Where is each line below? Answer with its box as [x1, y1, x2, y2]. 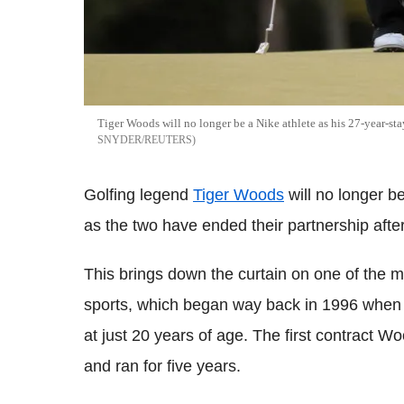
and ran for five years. [84, 356, 241, 375]
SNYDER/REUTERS [97, 133, 192, 146]
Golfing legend [84, 185, 193, 204]
